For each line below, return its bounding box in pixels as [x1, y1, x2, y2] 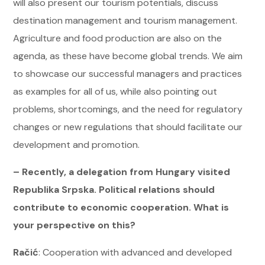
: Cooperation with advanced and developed [38, 245, 232, 258]
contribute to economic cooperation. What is [13, 201, 230, 214]
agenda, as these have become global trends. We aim [13, 49, 243, 62]
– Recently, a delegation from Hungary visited [13, 165, 231, 178]
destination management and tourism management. [13, 14, 238, 27]
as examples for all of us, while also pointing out [13, 85, 218, 98]
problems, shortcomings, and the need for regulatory [13, 102, 243, 115]
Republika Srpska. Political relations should [13, 183, 215, 196]
